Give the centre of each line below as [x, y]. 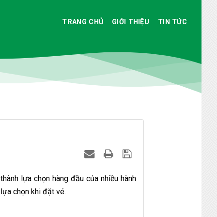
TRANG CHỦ [83, 22]
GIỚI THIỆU [131, 22]
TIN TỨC [172, 22]
